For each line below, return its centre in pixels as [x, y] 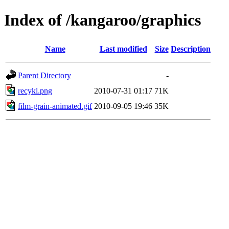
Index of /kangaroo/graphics [102, 20]
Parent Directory [44, 75]
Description [191, 49]
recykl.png [35, 90]
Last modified [123, 49]
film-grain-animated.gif [55, 106]
